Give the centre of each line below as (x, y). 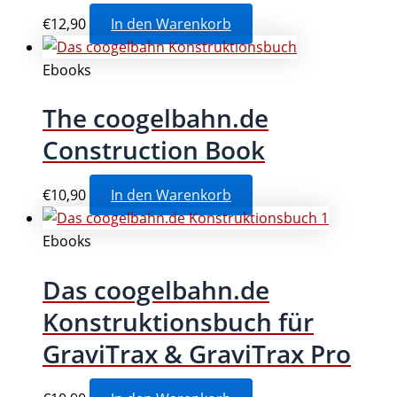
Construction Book (154, 150)
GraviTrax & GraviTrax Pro (197, 353)
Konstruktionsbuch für (178, 321)
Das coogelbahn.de (156, 289)
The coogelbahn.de (156, 118)
